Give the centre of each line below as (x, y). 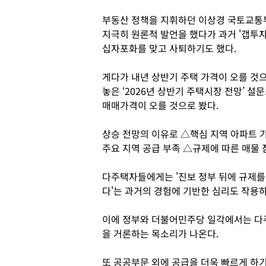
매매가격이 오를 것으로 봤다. (160, 105)
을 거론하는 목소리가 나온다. (161, 233)
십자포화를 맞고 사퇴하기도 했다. (170, 48)
